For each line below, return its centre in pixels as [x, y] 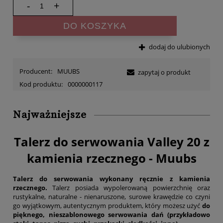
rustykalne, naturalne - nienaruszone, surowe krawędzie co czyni [111, 197]
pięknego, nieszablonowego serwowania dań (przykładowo [111, 215]
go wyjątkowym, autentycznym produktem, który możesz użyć [108, 206]
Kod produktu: [41, 84]
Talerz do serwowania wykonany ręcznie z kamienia [111, 179]
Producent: [37, 71]
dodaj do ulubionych [179, 47]
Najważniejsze [50, 115]
